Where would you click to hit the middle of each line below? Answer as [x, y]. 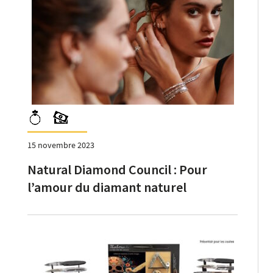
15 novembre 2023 [61, 145]
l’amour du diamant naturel [107, 187]
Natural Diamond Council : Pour [117, 169]
